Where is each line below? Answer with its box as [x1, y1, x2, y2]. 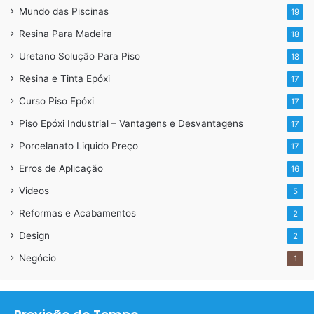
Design [19, 230, 50, 242]
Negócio [19, 252, 56, 264]
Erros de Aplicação [19, 163, 103, 175]
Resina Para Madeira [19, 28, 112, 40]
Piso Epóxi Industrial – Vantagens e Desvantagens [19, 118, 243, 130]
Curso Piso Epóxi [19, 95, 94, 107]
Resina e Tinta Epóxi [19, 73, 110, 85]
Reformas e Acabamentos [19, 207, 136, 219]
